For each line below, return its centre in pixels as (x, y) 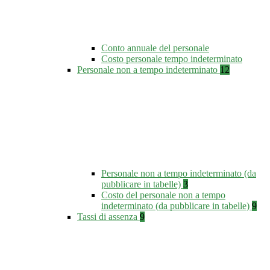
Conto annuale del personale (155, 48)
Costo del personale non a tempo (163, 195)
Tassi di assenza (108, 217)
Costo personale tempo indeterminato (172, 59)
